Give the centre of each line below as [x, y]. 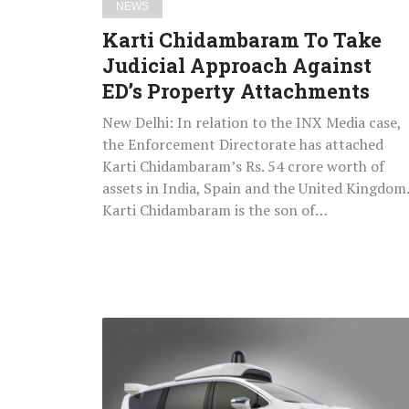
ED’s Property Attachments [236, 90]
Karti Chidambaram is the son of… [215, 210]
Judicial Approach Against [237, 65]
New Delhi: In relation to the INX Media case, [252, 122]
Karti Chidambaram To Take [242, 39]
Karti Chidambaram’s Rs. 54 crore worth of [243, 166]
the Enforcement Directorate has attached [243, 144]
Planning [136, 352]
